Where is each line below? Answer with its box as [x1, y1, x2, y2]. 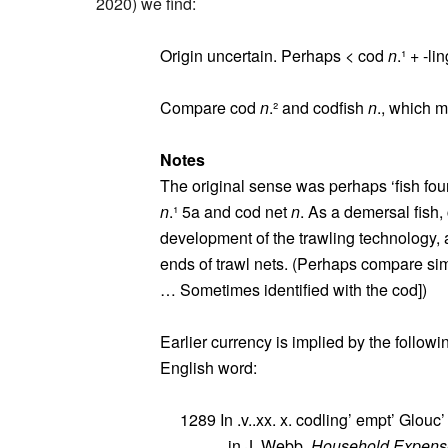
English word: [160, 356, 257, 379]
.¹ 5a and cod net [169, 200, 291, 223]
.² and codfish [269, 96, 368, 119]
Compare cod [160, 96, 260, 119]
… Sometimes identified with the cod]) [160, 278, 427, 301]
